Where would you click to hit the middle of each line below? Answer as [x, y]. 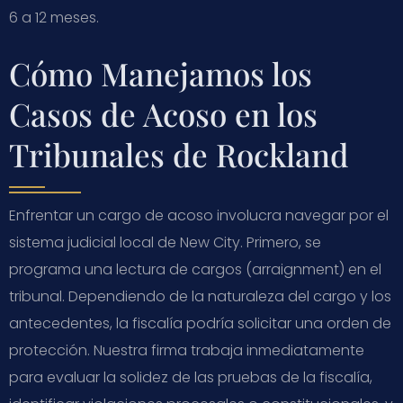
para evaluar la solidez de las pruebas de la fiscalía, [191, 377]
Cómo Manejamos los [161, 73]
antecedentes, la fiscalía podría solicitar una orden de [200, 323]
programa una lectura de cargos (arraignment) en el [195, 269]
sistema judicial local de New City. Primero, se [165, 242]
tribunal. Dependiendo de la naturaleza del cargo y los [200, 296]
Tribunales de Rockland [179, 154]
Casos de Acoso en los [163, 113]
